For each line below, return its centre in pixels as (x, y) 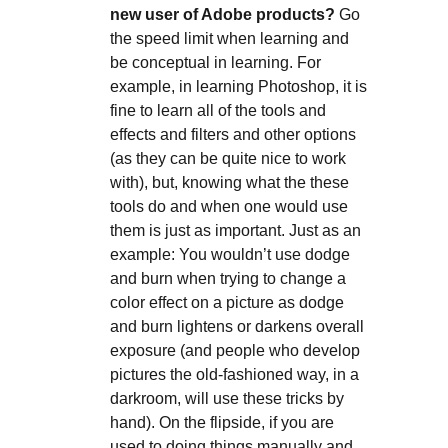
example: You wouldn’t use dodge (229, 254)
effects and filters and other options (232, 134)
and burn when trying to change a (227, 278)
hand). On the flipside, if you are (221, 422)
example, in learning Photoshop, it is (238, 86)
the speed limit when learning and (229, 38)
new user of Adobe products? (222, 14)
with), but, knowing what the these (229, 182)
